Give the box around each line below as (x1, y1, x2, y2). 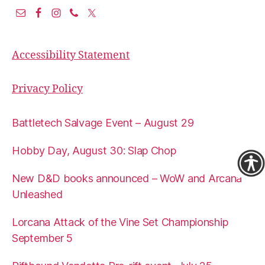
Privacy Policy (12, 82, 83, 96)
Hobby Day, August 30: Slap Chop (12, 144, 176, 157)
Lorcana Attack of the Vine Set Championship (12, 216, 228, 229)
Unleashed (12, 188, 63, 201)
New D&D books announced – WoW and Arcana (12, 172, 243, 185)
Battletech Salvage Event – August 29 (12, 117, 194, 130)
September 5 (12, 232, 73, 245)
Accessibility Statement (12, 49, 130, 63)
